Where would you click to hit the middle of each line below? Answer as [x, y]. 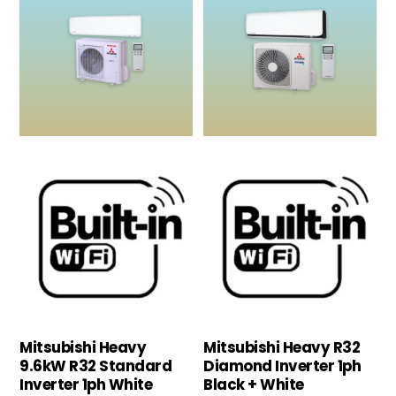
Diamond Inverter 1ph [282, 366]
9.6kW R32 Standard [96, 366]
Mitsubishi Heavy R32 [282, 347]
